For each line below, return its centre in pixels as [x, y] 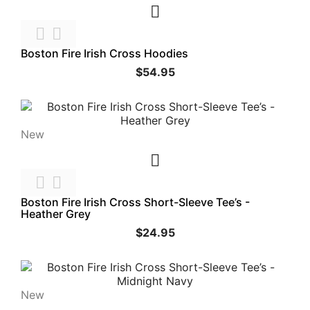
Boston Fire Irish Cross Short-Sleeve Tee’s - [135, 202]
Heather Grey [56, 214]
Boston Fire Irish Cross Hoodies [104, 54]
